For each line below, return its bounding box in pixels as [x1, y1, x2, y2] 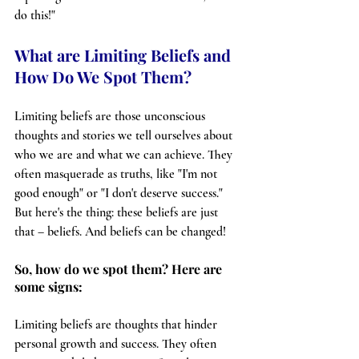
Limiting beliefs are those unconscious [14, 108, 208, 124]
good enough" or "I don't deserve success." [14, 185, 226, 201]
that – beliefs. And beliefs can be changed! [14, 224, 226, 240]
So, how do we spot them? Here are [14, 260, 225, 277]
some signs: [14, 278, 83, 295]
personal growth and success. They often [14, 336, 220, 352]
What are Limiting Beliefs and [14, 44, 235, 66]
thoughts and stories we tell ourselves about [14, 127, 236, 143]
